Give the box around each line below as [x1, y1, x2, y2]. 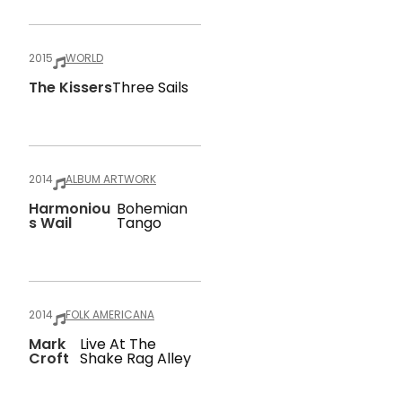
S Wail [29, 213, 72, 233]
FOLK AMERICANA [66, 307, 154, 322]
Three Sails [112, 77, 188, 98]
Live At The [80, 334, 157, 354]
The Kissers [29, 77, 112, 98]
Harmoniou [29, 198, 110, 219]
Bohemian [117, 198, 188, 219]
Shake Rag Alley [80, 348, 192, 369]
